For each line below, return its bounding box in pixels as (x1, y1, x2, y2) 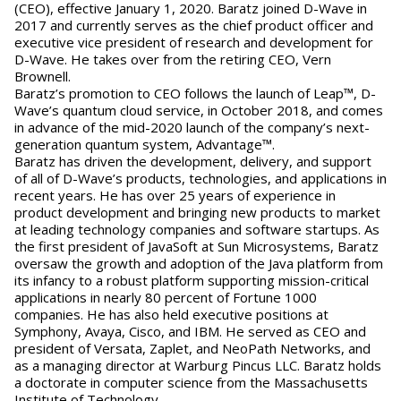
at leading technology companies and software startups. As (14, 220, 380, 238)
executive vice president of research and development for (14, 33, 373, 51)
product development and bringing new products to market (14, 203, 380, 221)
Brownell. (14, 67, 74, 85)
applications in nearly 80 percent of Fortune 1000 (14, 288, 317, 306)
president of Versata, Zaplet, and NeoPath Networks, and (14, 339, 371, 357)
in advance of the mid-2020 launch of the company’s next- (14, 118, 370, 136)
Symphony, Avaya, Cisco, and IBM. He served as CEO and (14, 322, 366, 340)
